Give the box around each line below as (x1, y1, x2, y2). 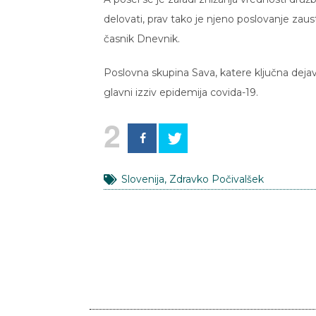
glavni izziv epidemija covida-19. (104, 86, 258, 99)
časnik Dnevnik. (104, 32, 180, 46)
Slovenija (121, 173, 164, 186)
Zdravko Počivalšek (169, 173, 264, 186)
